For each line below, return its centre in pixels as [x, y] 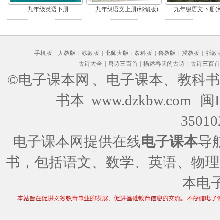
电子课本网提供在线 [77, 141]
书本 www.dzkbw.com [127, 100]
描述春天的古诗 [164, 64]
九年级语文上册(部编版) [126, 9]
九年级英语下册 [48, 9]
